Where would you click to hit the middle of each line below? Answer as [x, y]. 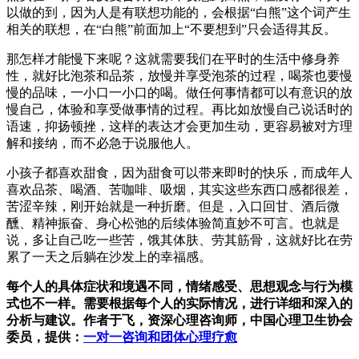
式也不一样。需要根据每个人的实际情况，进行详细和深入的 [179, 303]
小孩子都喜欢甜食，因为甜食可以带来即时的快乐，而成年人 [179, 172]
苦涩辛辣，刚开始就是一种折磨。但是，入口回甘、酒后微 [173, 206]
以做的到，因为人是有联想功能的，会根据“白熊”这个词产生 [179, 12]
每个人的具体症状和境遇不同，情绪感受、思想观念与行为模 [179, 286]
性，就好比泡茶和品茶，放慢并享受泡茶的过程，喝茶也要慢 [179, 75]
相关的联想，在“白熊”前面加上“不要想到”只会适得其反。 [171, 29]
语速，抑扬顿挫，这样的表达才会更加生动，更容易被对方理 [179, 126]
